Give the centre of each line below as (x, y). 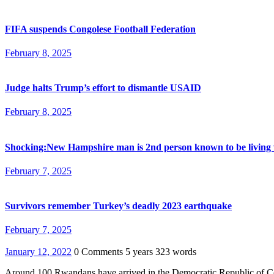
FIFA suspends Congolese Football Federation (100, 29)
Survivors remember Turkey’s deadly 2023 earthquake (118, 206)
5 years (140, 252)
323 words (176, 252)
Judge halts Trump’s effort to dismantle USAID (103, 88)
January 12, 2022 (38, 252)
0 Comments (100, 252)
